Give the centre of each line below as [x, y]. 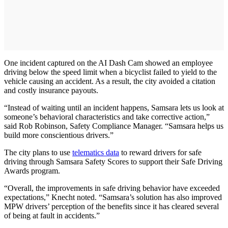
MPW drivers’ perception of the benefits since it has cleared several [111, 207]
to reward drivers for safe [160, 153]
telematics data [96, 153]
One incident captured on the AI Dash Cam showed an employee [108, 63]
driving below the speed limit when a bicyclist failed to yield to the [110, 72]
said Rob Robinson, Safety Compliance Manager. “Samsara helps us [114, 126]
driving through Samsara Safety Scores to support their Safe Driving [113, 162]
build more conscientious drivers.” [59, 135]
